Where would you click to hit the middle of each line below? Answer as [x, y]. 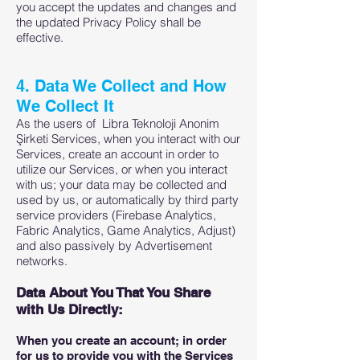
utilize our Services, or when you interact [122, 169]
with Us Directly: [70, 309]
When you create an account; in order [121, 340]
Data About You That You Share [113, 292]
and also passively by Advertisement [114, 245]
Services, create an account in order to [117, 154]
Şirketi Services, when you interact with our [128, 139]
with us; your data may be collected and [121, 184]
